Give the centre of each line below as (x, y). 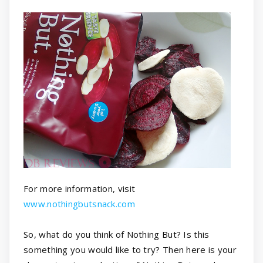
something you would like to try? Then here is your (130, 250)
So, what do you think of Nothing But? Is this (117, 235)
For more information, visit (80, 189)
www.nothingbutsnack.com (79, 204)
